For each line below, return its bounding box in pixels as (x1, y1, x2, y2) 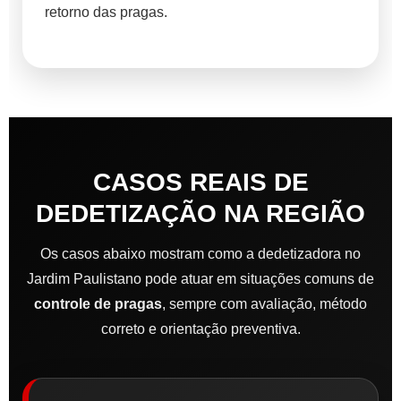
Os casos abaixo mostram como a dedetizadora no (40, 246, 361, 262)
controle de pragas (34, 296, 162, 312)
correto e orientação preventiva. (100, 321, 301, 337)
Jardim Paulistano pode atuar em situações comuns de (27, 271, 374, 287)
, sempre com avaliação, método (162, 296, 367, 312)
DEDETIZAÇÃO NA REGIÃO (36, 200, 365, 228)
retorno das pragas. (45, 4, 167, 21)
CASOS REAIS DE (92, 168, 309, 197)
